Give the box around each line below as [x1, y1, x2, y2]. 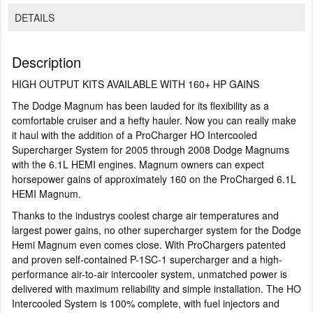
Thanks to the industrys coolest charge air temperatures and [12, 208, 279, 222]
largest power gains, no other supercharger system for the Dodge [12, 222, 301, 237]
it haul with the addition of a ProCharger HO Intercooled [12, 127, 257, 142]
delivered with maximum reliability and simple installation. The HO [12, 281, 301, 296]
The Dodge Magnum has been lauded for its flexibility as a [12, 98, 269, 112]
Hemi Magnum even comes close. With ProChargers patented [12, 237, 286, 252]
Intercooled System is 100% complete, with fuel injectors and [12, 296, 279, 310]
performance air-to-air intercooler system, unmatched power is [12, 266, 287, 281]
